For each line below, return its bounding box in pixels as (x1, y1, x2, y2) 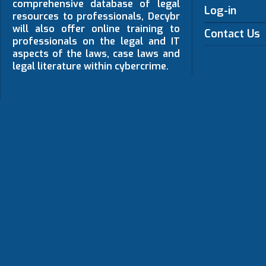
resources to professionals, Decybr (12, 10, 180, 23)
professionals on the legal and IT (12, 35, 180, 47)
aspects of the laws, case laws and (12, 47, 180, 60)
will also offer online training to (12, 23, 180, 35)
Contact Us (204, 27, 260, 41)
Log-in (204, 4, 236, 18)
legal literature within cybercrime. (12, 60, 169, 72)
